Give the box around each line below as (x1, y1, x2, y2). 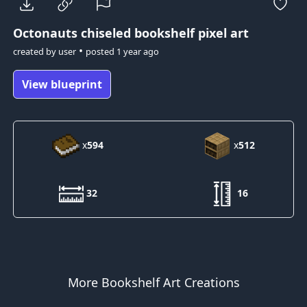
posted (85, 45, 116, 58)
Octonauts (12, 25, 77, 42)
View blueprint (21, 77, 102, 93)
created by (12, 45, 58, 58)
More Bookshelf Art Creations (67, 274, 240, 291)
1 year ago (116, 45, 159, 58)
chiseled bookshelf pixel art (77, 25, 249, 42)
